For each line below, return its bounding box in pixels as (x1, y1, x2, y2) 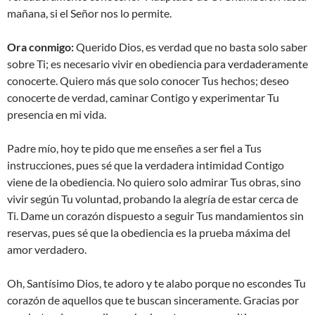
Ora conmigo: (7, 40, 74, 54)
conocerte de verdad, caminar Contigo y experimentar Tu (7, 91, 279, 105)
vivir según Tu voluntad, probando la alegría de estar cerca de (7, 192, 298, 206)
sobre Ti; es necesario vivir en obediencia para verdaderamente (7, 57, 308, 71)
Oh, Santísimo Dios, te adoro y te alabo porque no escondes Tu (7, 276, 306, 290)
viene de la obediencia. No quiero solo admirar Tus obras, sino (7, 175, 301, 189)
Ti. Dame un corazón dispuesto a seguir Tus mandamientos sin (7, 209, 304, 223)
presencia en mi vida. (7, 108, 106, 122)
